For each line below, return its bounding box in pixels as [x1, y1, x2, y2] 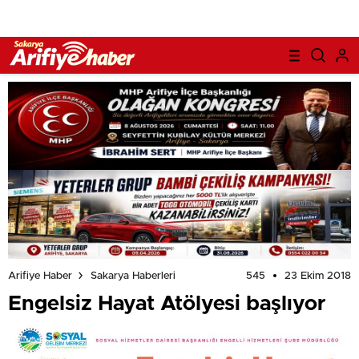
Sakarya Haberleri [91, 270, 175, 281]
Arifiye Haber [8, 270, 72, 281]
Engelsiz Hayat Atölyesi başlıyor [8, 292, 325, 314]
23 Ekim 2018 [284, 270, 351, 281]
